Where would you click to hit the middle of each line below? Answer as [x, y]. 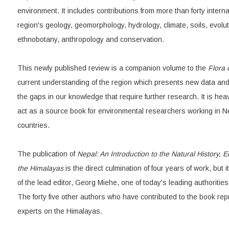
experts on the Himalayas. [60, 211]
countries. [33, 125]
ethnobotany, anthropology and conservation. [90, 39]
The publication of [47, 154]
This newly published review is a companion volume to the [112, 68]
